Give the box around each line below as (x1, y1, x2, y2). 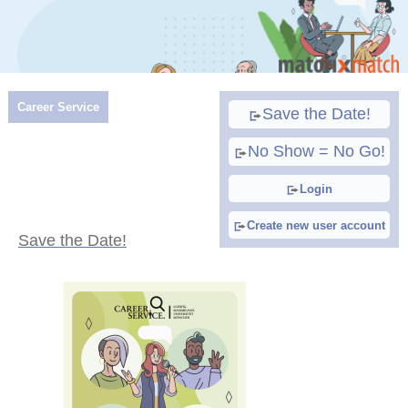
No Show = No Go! (247, 142, 385, 160)
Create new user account (247, 218, 385, 232)
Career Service (16, 100, 99, 114)
